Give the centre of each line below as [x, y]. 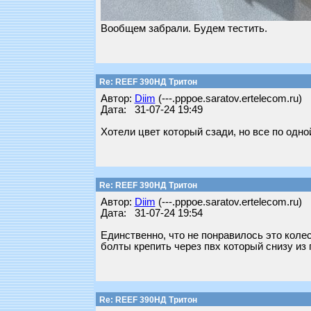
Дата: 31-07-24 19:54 [151, 213]
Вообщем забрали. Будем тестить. [184, 28]
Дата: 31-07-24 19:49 [151, 110]
